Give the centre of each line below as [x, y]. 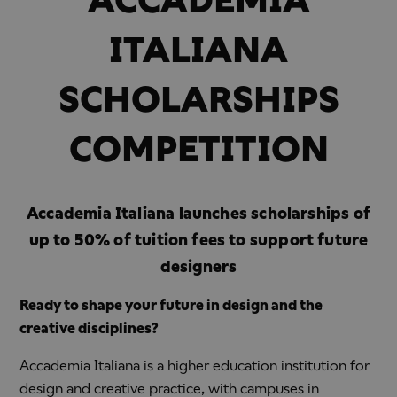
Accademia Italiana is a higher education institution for [195, 365]
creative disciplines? [90, 328]
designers [198, 266]
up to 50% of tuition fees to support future [198, 239]
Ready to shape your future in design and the [171, 305]
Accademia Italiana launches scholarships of [198, 213]
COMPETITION [198, 148]
